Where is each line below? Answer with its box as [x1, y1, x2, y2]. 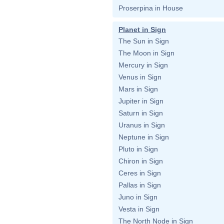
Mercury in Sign [118, 61, 168, 69]
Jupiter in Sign [118, 97, 163, 105]
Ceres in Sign [118, 169, 161, 177]
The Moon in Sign [118, 49, 174, 57]
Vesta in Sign [118, 205, 159, 213]
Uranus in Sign [118, 121, 165, 129]
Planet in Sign [118, 25, 166, 33]
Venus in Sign [118, 73, 161, 81]
